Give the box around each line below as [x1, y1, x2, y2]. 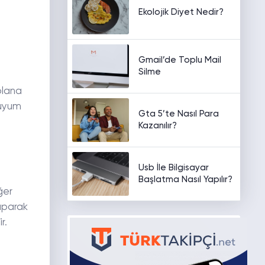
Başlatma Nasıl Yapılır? [138, 175, 232, 184]
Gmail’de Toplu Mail [138, 56, 221, 64]
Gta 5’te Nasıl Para [138, 109, 219, 118]
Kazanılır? [138, 121, 177, 130]
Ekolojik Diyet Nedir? [138, 8, 224, 17]
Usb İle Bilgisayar [138, 163, 209, 172]
